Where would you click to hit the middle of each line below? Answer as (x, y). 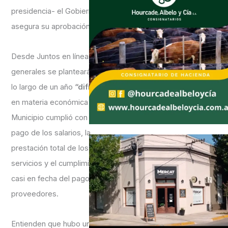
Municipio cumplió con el (54, 117)
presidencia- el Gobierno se (60, 11)
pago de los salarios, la (51, 133)
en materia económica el (54, 102)
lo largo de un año (42, 87)
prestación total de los (50, 148)
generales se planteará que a (62, 72)
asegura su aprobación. (52, 27)
